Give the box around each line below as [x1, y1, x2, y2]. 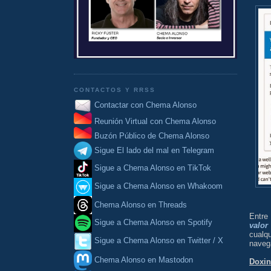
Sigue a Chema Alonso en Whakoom [94, 181, 223, 191]
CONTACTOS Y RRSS [74, 87, 156, 94]
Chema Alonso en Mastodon [92, 255, 193, 264]
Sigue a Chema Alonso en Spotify [94, 218, 212, 227]
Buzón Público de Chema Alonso [94, 131, 209, 141]
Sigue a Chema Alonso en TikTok [94, 163, 211, 173]
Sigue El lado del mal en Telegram [92, 145, 214, 155]
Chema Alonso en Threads [92, 200, 187, 209]
